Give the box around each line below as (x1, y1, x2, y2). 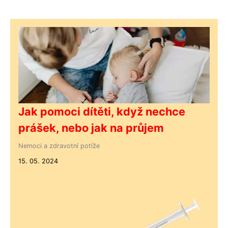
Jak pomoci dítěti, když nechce (18, 104, 185, 118)
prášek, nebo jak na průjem (18, 121, 164, 134)
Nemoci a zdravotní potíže (18, 141, 100, 150)
